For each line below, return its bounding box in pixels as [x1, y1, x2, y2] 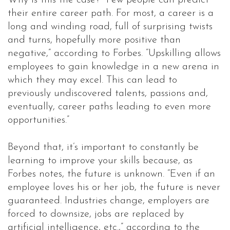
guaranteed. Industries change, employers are [8, 196, 209, 206]
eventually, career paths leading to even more [8, 102, 211, 112]
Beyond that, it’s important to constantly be [8, 142, 199, 153]
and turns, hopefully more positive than [8, 35, 181, 46]
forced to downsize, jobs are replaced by [8, 209, 184, 220]
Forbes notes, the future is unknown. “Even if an [8, 169, 215, 180]
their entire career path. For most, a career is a [8, 8, 214, 19]
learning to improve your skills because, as [8, 156, 193, 166]
